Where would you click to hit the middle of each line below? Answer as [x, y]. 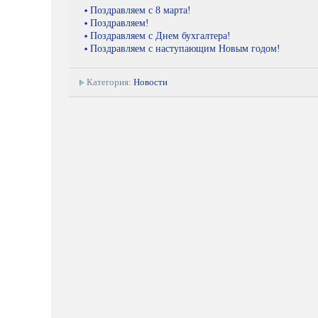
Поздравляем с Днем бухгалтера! [160, 35]
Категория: [110, 82]
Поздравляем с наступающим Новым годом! [185, 48]
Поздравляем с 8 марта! [141, 10]
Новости [150, 82]
